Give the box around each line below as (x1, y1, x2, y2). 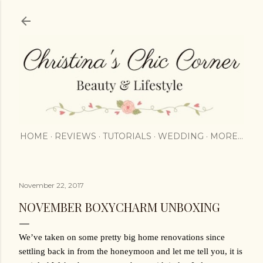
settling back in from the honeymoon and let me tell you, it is (19, 246, 242, 256)
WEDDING (158, 130, 204, 141)
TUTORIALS (103, 130, 151, 141)
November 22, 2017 (19, 180, 84, 190)
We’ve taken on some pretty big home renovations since (19, 232, 225, 242)
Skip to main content (83, 7, 180, 22)
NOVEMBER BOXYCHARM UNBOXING (19, 198, 220, 215)
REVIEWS (55, 130, 96, 141)
